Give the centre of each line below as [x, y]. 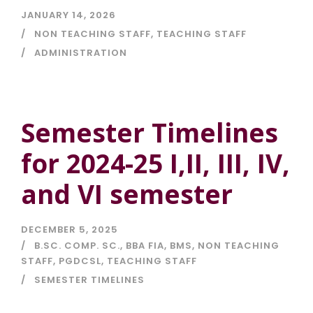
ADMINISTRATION [81, 53]
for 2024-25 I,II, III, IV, [155, 163]
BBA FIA [145, 246]
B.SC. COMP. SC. [77, 246]
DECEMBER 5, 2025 [70, 230]
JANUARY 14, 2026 [68, 15]
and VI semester [127, 194]
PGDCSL [80, 261]
